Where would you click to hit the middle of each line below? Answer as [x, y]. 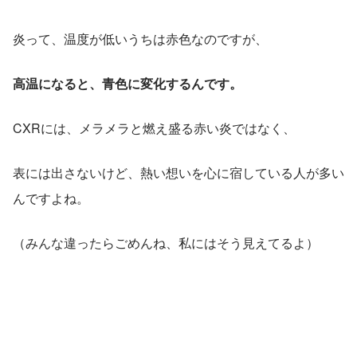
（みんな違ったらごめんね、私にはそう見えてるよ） [166, 242]
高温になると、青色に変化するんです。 [127, 83]
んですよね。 [51, 198]
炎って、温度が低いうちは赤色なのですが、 [140, 38]
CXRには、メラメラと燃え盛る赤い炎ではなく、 [154, 127]
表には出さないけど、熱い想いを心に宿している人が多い [178, 172]
